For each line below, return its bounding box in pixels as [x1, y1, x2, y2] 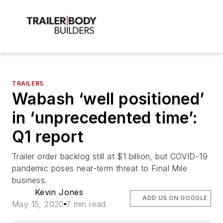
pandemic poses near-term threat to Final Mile [12, 163, 187, 174]
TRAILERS [12, 80, 44, 88]
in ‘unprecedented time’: [12, 108, 198, 128]
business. [12, 175, 47, 186]
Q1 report [12, 127, 84, 147]
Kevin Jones [34, 187, 84, 198]
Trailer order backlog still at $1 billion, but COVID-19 [12, 151, 208, 162]
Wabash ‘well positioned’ [12, 89, 205, 109]
